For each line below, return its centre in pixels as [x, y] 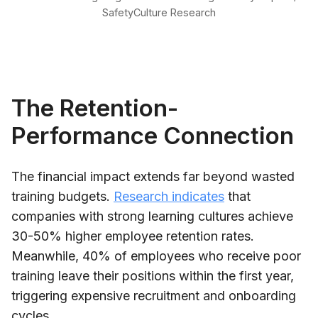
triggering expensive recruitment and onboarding [154, 295]
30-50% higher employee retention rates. [133, 236]
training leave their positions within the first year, [153, 275]
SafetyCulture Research [159, 12]
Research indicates [169, 196]
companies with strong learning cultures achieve [152, 216]
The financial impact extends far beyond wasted [153, 176]
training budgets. [62, 196]
